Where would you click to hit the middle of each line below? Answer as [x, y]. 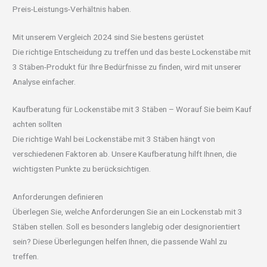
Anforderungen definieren [58, 197]
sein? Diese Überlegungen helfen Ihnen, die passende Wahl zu [120, 242]
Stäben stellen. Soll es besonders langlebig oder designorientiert [127, 227]
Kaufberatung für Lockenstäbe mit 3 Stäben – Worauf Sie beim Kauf [132, 109]
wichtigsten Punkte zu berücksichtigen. [82, 169]
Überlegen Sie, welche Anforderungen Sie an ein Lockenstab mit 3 [128, 212]
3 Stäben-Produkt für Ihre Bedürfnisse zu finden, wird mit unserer [127, 66]
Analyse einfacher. [44, 81]
